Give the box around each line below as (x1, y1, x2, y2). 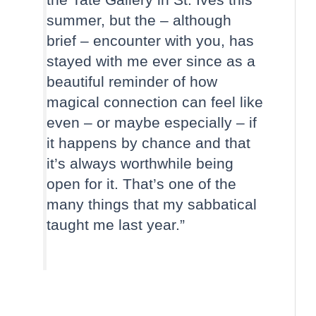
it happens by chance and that (46, 135, 250, 152)
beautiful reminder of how (46, 73, 217, 90)
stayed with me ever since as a (46, 53, 255, 70)
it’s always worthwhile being (46, 155, 233, 172)
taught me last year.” (46, 217, 189, 233)
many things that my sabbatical (46, 196, 257, 213)
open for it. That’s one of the (46, 176, 236, 193)
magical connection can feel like (46, 94, 263, 111)
